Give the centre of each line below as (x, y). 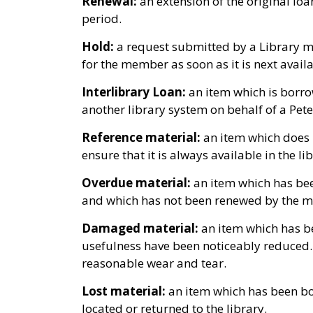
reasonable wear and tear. (155, 263)
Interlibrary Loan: (134, 92)
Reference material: (143, 137)
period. (102, 19)
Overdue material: (136, 183)
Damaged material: (141, 228)
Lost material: (124, 291)
